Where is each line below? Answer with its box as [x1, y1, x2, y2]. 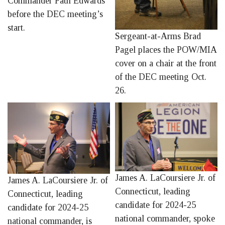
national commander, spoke [115, 213, 215, 223]
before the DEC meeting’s [8, 9, 103, 19]
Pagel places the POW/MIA [115, 44, 216, 55]
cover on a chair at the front [115, 58, 216, 68]
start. [8, 22, 25, 33]
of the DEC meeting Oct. [115, 71, 206, 82]
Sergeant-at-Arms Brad [115, 31, 201, 41]
